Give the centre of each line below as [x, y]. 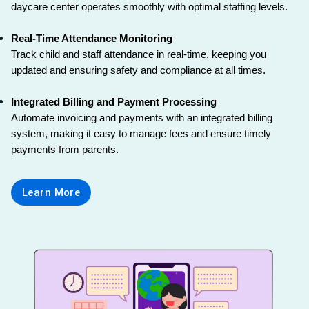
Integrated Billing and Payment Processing [114, 102]
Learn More [51, 192]
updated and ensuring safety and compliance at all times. [138, 70]
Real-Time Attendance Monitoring [92, 38]
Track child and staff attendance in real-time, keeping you [139, 54]
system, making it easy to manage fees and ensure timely [141, 133]
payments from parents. [65, 149]
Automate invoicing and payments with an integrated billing [142, 118]
